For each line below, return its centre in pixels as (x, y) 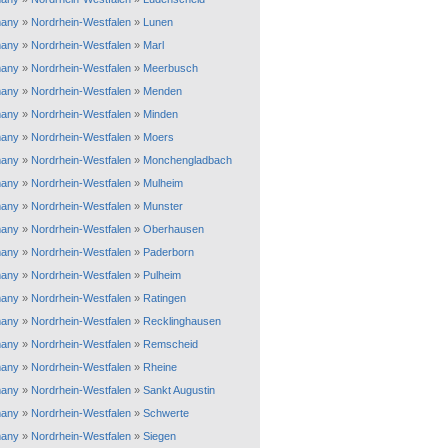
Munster (163, 206)
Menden (162, 91)
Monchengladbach (187, 160)
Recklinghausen (182, 321)
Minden (160, 114)
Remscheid (170, 344)
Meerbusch (170, 68)
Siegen (159, 436)
